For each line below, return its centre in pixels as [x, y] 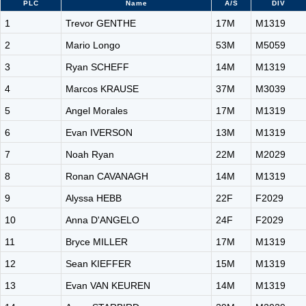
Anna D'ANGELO [102, 220]
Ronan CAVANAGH [107, 176]
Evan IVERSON [99, 133]
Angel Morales [97, 111]
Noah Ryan [90, 154]
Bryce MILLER [97, 242]
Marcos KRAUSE [102, 89]
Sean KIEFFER [98, 264]
